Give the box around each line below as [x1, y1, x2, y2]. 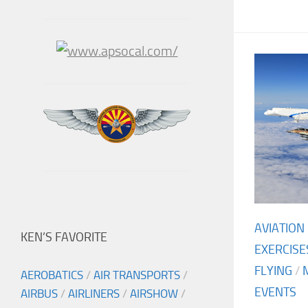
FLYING [254, 263, 292, 278]
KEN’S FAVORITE [21, 230, 107, 245]
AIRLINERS [68, 287, 120, 301]
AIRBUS [21, 287, 58, 301]
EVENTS [254, 284, 296, 300]
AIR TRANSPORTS [93, 268, 180, 283]
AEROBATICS [21, 268, 83, 283]
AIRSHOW [130, 287, 178, 301]
